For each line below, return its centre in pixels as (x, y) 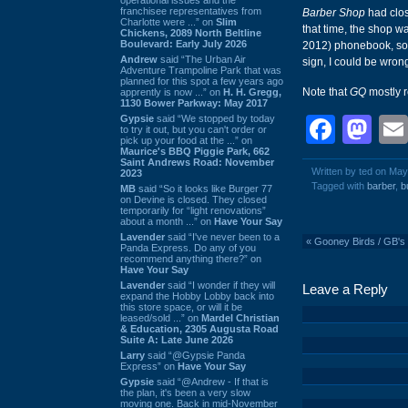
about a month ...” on (167, 221)
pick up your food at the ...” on (186, 140)
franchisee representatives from (191, 10)
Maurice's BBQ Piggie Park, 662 (195, 151)
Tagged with (339, 186)
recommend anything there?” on (191, 258)
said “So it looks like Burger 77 (204, 188)
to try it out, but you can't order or (194, 129)
